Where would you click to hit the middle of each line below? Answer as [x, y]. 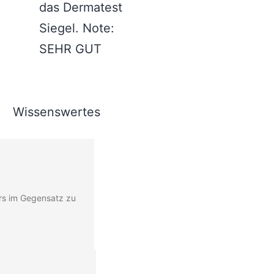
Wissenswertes [56, 112]
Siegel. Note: [76, 28]
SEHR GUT [70, 49]
